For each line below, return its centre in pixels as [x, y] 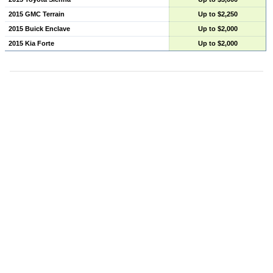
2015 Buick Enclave [39, 29]
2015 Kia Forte [31, 44]
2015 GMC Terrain [36, 14]
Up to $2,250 [218, 14]
